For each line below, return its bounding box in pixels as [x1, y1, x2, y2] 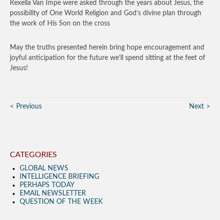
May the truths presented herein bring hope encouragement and [10, 44, 204, 51]
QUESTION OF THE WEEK [20, 198, 103, 205]
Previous [16, 103, 42, 110]
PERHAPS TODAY [20, 182, 75, 189]
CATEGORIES [10, 151, 57, 159]
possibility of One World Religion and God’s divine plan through [10, 10, 201, 17]
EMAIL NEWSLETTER [20, 190, 86, 197]
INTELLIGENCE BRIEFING [20, 173, 99, 180]
